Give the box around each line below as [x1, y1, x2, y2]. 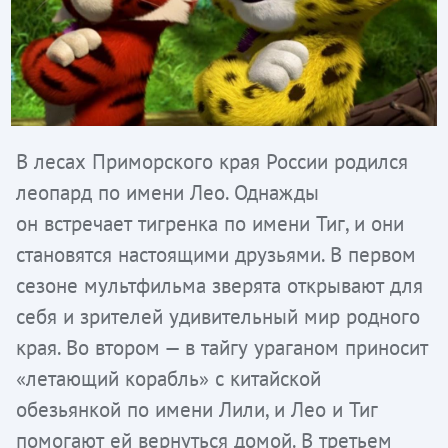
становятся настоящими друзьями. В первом [16, 241, 417, 269]
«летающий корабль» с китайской [16, 365, 322, 393]
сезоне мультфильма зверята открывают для [16, 272, 424, 300]
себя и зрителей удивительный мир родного [16, 303, 421, 331]
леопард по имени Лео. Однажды [16, 179, 320, 207]
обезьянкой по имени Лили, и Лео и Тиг [16, 396, 379, 424]
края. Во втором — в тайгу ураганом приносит [16, 334, 429, 362]
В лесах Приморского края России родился [16, 148, 409, 176]
